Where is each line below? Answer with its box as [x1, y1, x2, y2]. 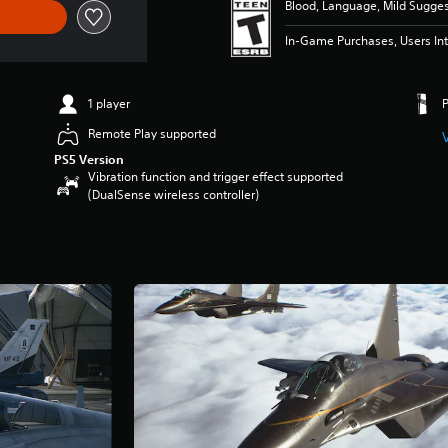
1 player [88, 95, 131, 112]
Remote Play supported [88, 125, 217, 142]
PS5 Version [54, 151, 125, 167]
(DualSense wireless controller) [88, 186, 260, 203]
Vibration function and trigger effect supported [88, 168, 344, 185]
